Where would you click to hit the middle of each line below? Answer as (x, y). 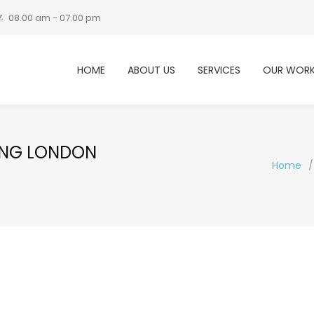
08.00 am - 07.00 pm (55, 18)
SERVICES (219, 70)
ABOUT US (151, 70)
